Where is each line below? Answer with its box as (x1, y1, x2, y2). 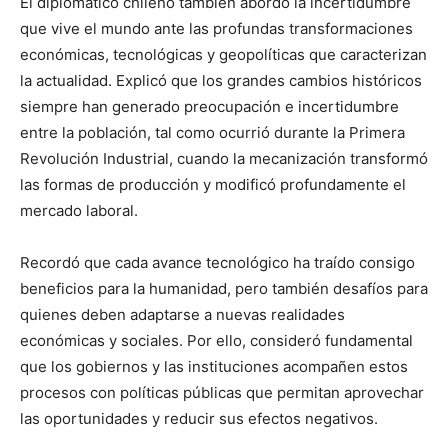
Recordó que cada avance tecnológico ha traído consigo (20, 253, 415, 273)
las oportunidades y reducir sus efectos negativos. (20, 409, 378, 429)
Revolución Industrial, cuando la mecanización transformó (20, 149, 428, 169)
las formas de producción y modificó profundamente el (20, 175, 406, 195)
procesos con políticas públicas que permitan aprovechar (20, 383, 424, 403)
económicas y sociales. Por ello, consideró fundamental (20, 331, 413, 351)
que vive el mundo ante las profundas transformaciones (20, 19, 413, 39)
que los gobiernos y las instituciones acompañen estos (20, 357, 408, 377)
